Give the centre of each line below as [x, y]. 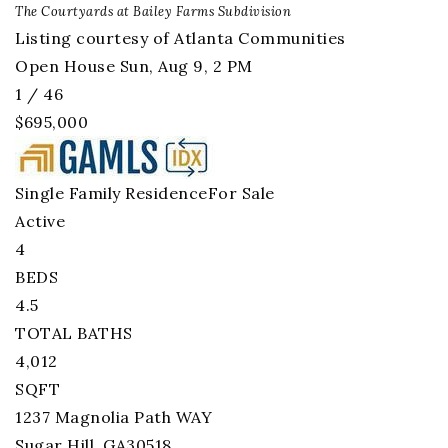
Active [40, 221]
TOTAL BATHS [74, 333]
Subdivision [252, 11]
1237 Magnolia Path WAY [113, 417]
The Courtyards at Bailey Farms [114, 11]
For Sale [241, 193]
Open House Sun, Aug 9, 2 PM [134, 66]
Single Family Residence [111, 193]
